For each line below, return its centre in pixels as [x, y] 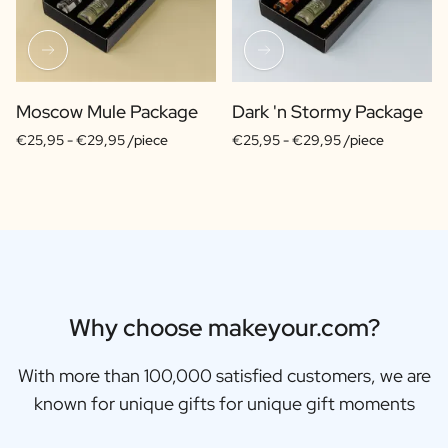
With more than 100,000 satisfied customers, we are [224, 375]
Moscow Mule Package [107, 111]
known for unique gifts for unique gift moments [224, 403]
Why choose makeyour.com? [224, 327]
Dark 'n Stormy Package [327, 111]
